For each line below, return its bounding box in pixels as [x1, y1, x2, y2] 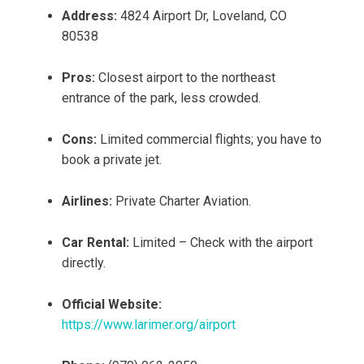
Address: [62, 8, 117, 24]
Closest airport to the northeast [95, 70, 275, 86]
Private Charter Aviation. [112, 193, 251, 210]
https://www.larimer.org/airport [62, 317, 236, 333]
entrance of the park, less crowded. [62, 90, 261, 106]
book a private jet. [62, 152, 162, 168]
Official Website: [62, 297, 162, 313]
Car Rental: [62, 235, 129, 251]
